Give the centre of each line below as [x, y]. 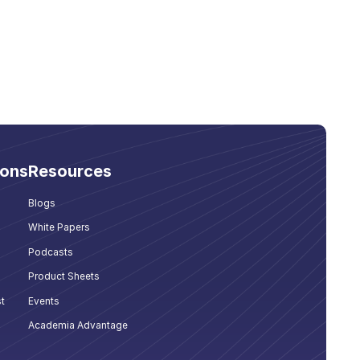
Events [43, 301]
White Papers [59, 227]
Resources [70, 172]
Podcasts [50, 252]
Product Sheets [63, 276]
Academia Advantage [78, 325]
